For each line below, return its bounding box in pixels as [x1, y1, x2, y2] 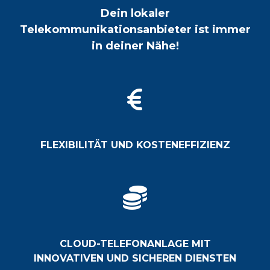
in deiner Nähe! [91, 39, 179, 53]
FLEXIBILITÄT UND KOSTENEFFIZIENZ [40, 139, 230, 151]
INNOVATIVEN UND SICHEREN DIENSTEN [34, 252, 236, 264]
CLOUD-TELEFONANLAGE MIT [59, 237, 211, 250]
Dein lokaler [100, 7, 170, 20]
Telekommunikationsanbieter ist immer [19, 23, 251, 37]
